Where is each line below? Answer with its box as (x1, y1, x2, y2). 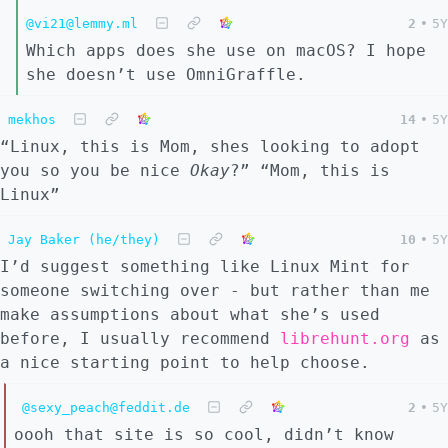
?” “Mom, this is (230, 161, 390, 181)
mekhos (8, 112, 56, 128)
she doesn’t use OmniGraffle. (26, 65, 306, 85)
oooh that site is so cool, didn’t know (14, 425, 394, 445)
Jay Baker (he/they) (8, 232, 160, 248)
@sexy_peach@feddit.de (22, 400, 190, 416)
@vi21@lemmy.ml (26, 16, 138, 32)
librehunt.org (280, 329, 410, 349)
